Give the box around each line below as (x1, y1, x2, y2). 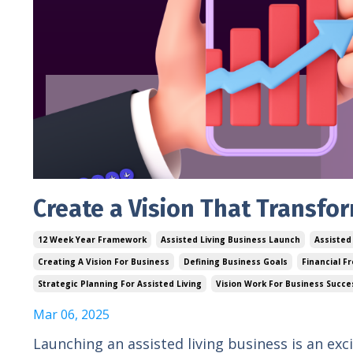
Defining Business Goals (184, 255, 288, 267)
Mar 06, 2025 (33, 305, 110, 323)
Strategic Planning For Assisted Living (38, 277, 202, 289)
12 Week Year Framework (38, 233, 147, 245)
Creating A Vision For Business (38, 255, 169, 267)
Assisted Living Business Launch (161, 233, 300, 245)
